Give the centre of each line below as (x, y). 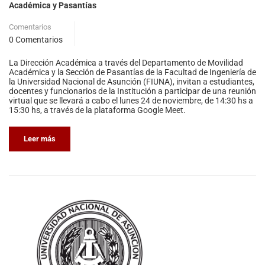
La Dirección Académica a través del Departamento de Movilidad (126, 62)
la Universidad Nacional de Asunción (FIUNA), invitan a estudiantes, (132, 81)
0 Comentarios (36, 39)
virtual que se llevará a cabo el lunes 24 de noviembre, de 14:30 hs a (131, 100)
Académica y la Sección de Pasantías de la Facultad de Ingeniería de (132, 72)
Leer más (40, 138)
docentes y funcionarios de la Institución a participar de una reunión (132, 91)
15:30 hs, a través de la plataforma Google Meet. (97, 110)
